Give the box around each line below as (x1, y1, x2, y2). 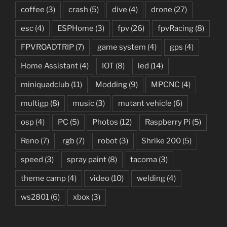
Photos (92, 117, 118, 127)
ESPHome (57, 23, 94, 33)
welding (137, 173, 165, 183)
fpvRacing (158, 23, 194, 33)
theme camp (21, 173, 66, 183)
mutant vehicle (118, 98, 172, 108)
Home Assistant (21, 61, 78, 70)
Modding (95, 80, 127, 89)
